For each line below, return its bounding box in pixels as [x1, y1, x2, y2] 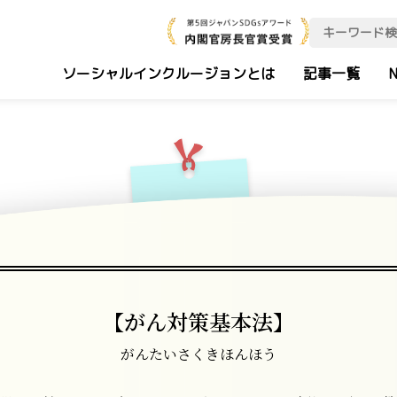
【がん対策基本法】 [103, 306, 294, 337]
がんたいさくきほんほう [121, 344, 276, 364]
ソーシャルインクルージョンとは [62, 64, 275, 83]
